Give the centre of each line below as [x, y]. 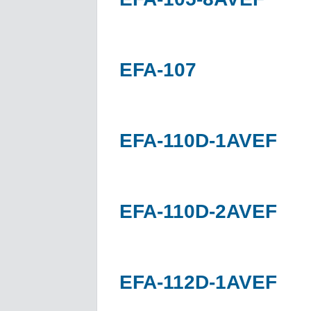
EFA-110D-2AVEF [198, 211]
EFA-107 [158, 69]
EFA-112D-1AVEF [198, 282]
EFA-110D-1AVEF [198, 140]
